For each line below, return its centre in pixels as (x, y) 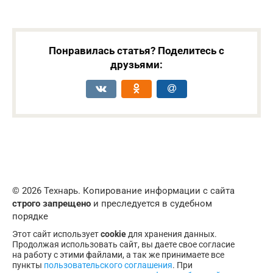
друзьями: (136, 65)
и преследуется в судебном (151, 204)
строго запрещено (51, 204)
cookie (113, 234)
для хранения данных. (172, 234)
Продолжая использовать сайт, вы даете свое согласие (123, 245)
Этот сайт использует (56, 234)
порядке (30, 217)
